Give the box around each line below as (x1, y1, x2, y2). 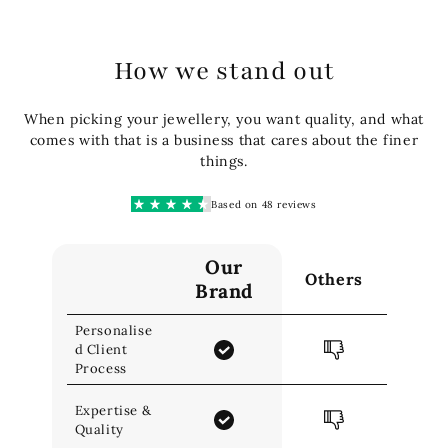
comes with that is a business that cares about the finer (29, 131, 419, 150)
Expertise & (74, 401, 152, 419)
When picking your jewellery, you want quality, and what (23, 110, 424, 129)
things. (200, 152, 248, 171)
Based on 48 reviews (211, 197, 317, 211)
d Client (74, 341, 128, 359)
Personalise (74, 322, 153, 340)
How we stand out (113, 54, 335, 89)
